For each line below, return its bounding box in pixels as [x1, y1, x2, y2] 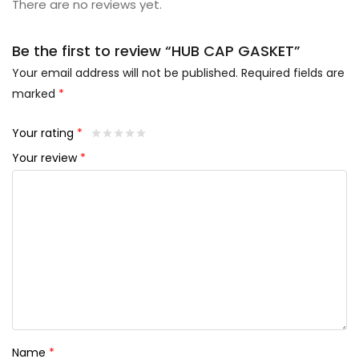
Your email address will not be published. [12, 65, 238, 82]
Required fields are [241, 65, 345, 82]
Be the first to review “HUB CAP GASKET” [12, 41, 301, 62]
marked [12, 86, 58, 103]
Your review [12, 150, 80, 167]
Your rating [12, 125, 77, 142]
